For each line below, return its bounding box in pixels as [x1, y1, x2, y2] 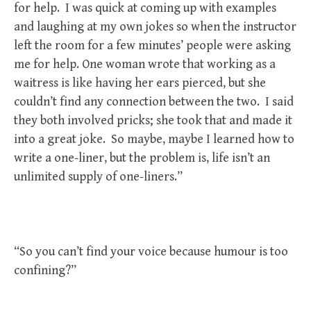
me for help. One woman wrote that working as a [14, 57, 276, 72]
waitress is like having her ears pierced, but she [14, 76, 266, 90]
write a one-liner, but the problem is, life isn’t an [14, 151, 270, 165]
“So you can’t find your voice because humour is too [14, 244, 288, 259]
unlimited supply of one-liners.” [14, 169, 183, 184]
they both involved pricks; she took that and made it [14, 113, 292, 128]
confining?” [14, 263, 76, 278]
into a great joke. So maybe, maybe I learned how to [14, 132, 294, 146]
